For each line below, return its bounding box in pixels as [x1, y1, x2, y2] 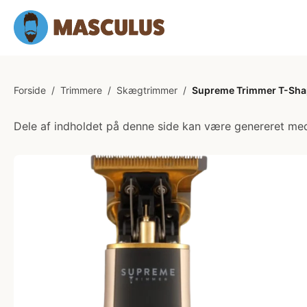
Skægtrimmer [116, 84, 177, 96]
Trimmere [60, 84, 102, 96]
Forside [14, 84, 46, 96]
